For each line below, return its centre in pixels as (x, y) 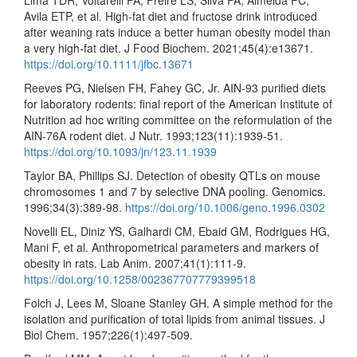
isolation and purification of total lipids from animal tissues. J (175, 319)
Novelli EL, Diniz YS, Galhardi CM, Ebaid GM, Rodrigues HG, (177, 231)
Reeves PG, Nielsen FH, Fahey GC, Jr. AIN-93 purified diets (175, 88)
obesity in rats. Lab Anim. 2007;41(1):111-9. (135, 263)
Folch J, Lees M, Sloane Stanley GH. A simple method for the (178, 303)
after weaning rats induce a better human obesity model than (177, 32)
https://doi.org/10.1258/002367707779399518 (140, 279)
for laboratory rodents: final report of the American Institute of (178, 104)
